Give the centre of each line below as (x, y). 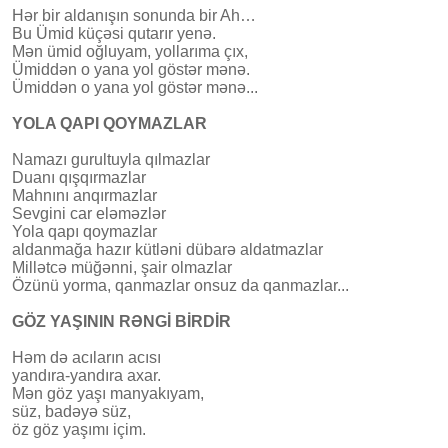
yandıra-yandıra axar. (86, 375)
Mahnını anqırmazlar (84, 195)
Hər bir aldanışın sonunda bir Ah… (134, 15)
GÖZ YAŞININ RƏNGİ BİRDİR (121, 321)
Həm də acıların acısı (86, 357)
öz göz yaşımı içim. (79, 429)
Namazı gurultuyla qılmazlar (111, 159)
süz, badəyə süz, (71, 411)
